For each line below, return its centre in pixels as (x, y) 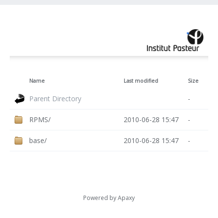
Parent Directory (55, 98)
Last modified (141, 81)
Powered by (100, 198)
